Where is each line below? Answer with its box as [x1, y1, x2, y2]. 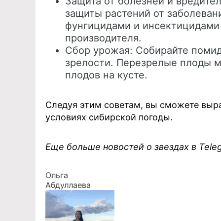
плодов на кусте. [65, 69, 147, 81]
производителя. [65, 32, 142, 44]
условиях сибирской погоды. [45, 112, 173, 122]
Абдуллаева [45, 180, 91, 190]
